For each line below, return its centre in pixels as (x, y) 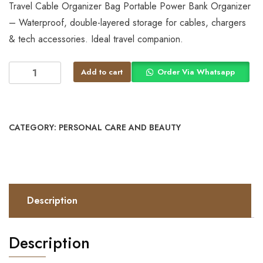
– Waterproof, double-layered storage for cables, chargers (127, 23)
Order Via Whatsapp (196, 72)
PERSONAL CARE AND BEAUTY (120, 128)
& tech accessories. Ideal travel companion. (96, 39)
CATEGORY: (34, 128)
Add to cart (102, 72)
